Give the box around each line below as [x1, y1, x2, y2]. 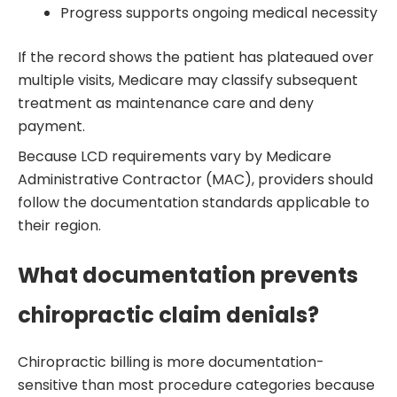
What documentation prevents [18, 261, 358, 291]
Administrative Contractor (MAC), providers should [18, 169, 373, 191]
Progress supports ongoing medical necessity [60, 3, 378, 24]
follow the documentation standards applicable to [18, 192, 370, 214]
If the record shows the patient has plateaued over [18, 47, 374, 68]
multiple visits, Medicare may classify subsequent [18, 70, 358, 91]
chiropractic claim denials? [18, 300, 319, 331]
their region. [18, 215, 101, 237]
